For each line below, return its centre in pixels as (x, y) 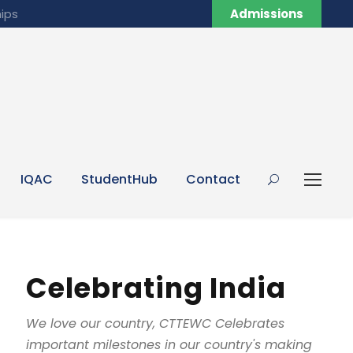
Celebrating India (156, 288)
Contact (213, 179)
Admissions (267, 14)
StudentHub (119, 179)
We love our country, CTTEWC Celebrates (156, 323)
